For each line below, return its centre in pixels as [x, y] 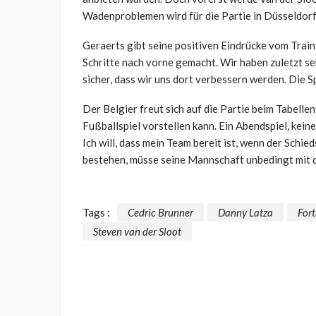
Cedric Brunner [160, 212]
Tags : [96, 212]
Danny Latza [245, 212]
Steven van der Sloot [137, 231]
